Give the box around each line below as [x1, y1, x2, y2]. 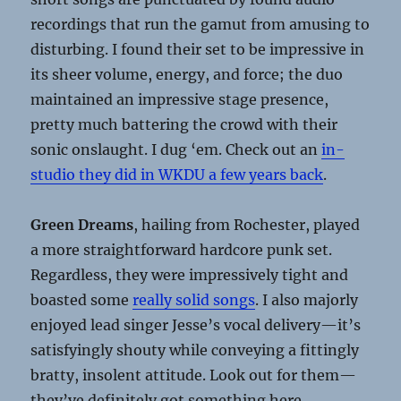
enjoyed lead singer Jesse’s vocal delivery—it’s [30, 315, 362, 334]
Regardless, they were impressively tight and [30, 265, 349, 284]
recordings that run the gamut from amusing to [30, 14, 371, 33]
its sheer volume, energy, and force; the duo [30, 64, 344, 83]
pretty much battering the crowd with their [30, 115, 338, 133]
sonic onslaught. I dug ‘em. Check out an [30, 140, 322, 158]
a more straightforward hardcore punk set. [30, 240, 333, 259]
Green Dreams [30, 215, 134, 234]
